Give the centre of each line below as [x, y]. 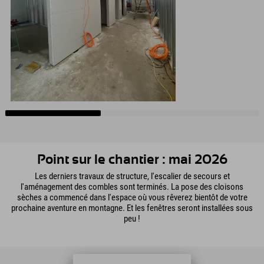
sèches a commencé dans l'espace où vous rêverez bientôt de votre [132, 198]
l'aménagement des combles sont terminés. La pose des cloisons [132, 187]
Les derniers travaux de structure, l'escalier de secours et [132, 176]
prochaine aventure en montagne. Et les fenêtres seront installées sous [132, 208]
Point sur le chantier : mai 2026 [132, 160]
